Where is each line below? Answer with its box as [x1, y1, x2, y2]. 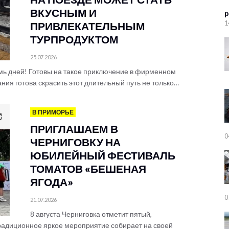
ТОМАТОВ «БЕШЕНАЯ [30, 162, 146, 175]
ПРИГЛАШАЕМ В [30, 122, 118, 135]
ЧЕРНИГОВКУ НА [30, 135, 121, 148]
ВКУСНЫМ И [30, 6, 97, 19]
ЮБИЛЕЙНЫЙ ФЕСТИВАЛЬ [30, 149, 175, 162]
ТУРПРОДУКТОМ [30, 33, 119, 45]
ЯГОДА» [30, 175, 73, 188]
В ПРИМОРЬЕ [32, 108, 74, 116]
